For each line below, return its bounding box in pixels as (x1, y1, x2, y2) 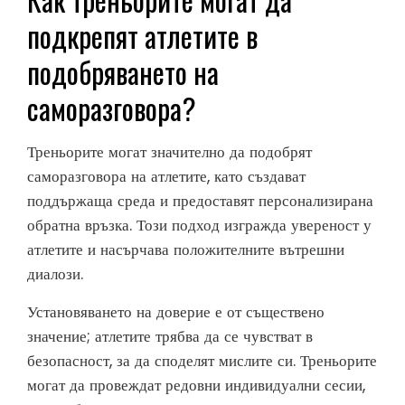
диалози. (27, 263, 83, 286)
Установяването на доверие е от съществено (27, 301, 325, 324)
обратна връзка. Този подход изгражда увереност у (27, 214, 372, 237)
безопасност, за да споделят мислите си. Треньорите (27, 350, 377, 372)
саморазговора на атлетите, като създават (27, 165, 306, 188)
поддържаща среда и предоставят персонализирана (27, 190, 373, 212)
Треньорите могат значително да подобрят (27, 141, 312, 164)
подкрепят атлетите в (27, 14, 258, 58)
